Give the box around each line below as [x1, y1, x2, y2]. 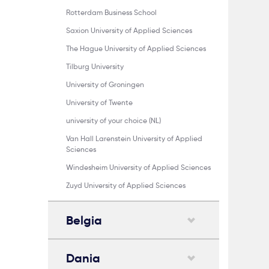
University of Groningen [66, 80, 144, 89]
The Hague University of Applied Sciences [66, 44, 206, 53]
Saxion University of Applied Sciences [66, 26, 192, 35]
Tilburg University [66, 62, 124, 71]
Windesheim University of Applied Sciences [66, 163, 211, 172]
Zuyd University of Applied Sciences [66, 181, 186, 190]
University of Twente [66, 98, 133, 107]
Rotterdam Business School [66, 8, 157, 17]
